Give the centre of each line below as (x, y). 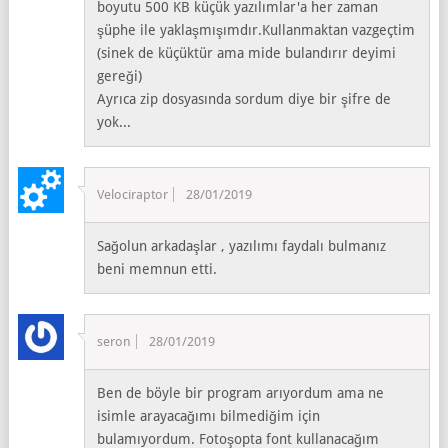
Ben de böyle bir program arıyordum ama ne (241, 392)
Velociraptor (133, 194)
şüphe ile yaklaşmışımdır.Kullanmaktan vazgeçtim (256, 29)
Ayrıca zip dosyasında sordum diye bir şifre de (244, 98)
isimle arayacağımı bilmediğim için (209, 415)
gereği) (120, 75)
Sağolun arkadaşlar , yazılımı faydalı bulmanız (242, 245)
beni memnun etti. (157, 268)
